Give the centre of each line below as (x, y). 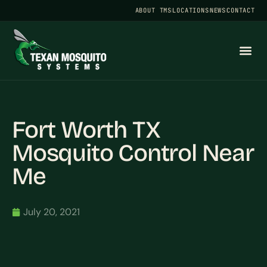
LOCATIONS (191, 10)
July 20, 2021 (52, 212)
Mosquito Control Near (133, 153)
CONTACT (241, 10)
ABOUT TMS (153, 10)
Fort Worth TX (86, 130)
